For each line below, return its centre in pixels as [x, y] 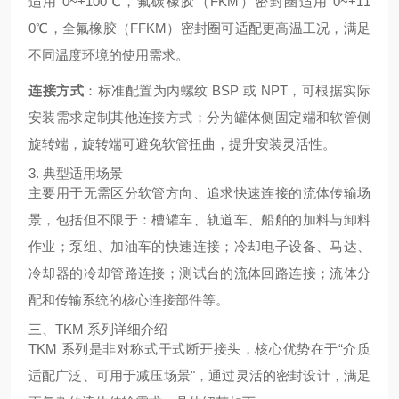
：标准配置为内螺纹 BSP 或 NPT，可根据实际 [228, 90]
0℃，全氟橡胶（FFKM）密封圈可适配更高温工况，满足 [199, 28]
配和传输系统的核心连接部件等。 [129, 300]
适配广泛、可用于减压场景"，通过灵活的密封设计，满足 [199, 375]
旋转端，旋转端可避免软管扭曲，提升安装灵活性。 [182, 144]
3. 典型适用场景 [76, 173]
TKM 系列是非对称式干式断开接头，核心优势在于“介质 [199, 349]
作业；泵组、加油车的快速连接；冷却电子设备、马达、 [199, 246]
